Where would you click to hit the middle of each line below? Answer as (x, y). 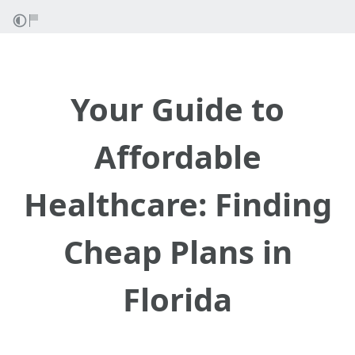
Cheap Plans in (177, 252)
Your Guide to (177, 109)
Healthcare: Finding (177, 204)
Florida (177, 299)
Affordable (177, 157)
